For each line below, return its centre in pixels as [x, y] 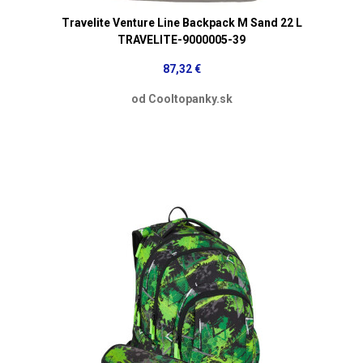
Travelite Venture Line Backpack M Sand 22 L [181, 22]
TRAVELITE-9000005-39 [181, 39]
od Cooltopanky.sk [181, 98]
